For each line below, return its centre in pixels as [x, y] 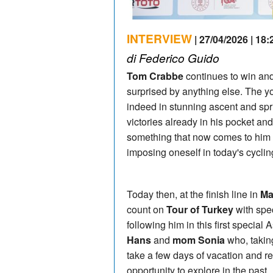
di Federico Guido [173, 57]
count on [147, 209]
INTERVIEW [159, 38]
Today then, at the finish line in [193, 194]
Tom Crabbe [155, 76]
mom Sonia [199, 239]
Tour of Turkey [200, 209]
